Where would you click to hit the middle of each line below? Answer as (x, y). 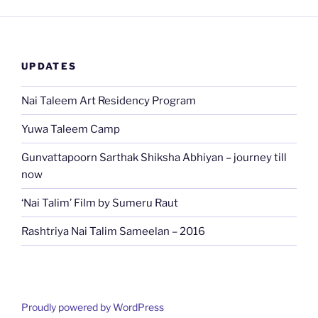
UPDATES (49, 66)
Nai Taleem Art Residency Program (109, 100)
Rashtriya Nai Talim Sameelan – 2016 (113, 231)
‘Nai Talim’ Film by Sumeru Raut (100, 203)
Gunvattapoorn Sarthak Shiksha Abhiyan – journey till (154, 157)
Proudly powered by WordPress (93, 307)
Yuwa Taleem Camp (71, 129)
